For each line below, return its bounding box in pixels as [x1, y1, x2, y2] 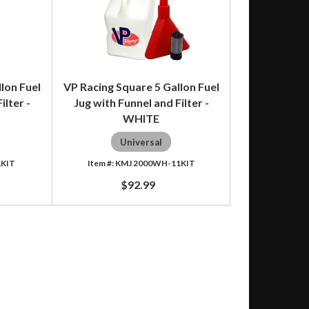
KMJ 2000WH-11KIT [114, 157, 195, 168]
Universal [120, 136, 163, 148]
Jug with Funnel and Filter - [73, 95, 209, 109]
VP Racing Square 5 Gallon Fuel [63, 79, 219, 93]
